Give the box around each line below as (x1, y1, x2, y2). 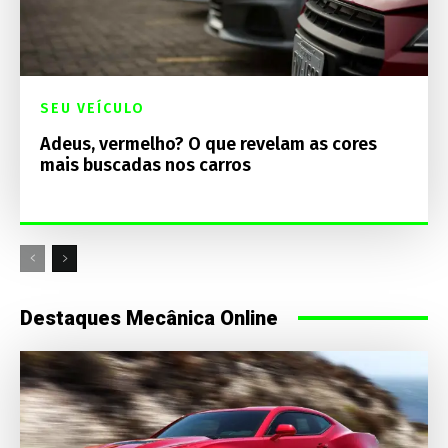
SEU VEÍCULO (40, 99, 145, 117)
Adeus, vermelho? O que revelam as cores (40, 132, 377, 155)
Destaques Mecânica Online (20, 305, 278, 330)
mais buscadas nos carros (40, 153, 251, 176)
